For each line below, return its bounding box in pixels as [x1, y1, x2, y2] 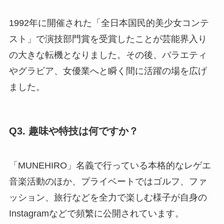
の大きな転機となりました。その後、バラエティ [8, 49, 207, 60]
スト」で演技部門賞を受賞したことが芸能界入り [8, 33, 207, 44]
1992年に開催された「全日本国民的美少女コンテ [8, 17, 209, 28]
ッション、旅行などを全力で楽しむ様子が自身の [8, 192, 207, 203]
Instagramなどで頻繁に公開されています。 [8, 208, 184, 219]
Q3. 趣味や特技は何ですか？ [8, 125, 138, 136]
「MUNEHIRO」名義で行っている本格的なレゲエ [8, 160, 211, 171]
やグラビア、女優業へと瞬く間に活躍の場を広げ [8, 65, 207, 76]
